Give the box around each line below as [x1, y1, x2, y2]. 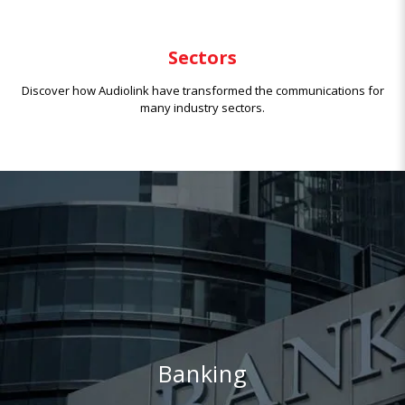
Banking [157, 357, 248, 390]
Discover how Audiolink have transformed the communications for [21, 81, 384, 99]
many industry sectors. [140, 99, 265, 116]
